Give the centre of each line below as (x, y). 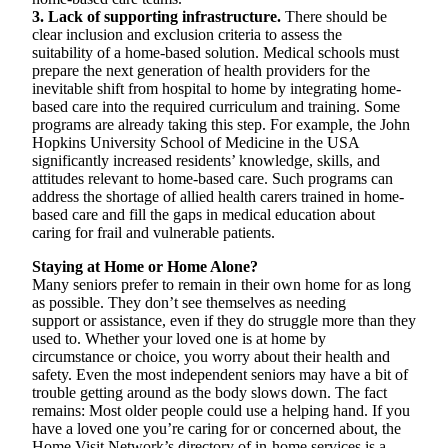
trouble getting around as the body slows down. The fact (209, 392)
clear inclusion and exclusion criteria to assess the (187, 34)
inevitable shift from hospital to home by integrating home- (216, 88)
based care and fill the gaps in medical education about (203, 214)
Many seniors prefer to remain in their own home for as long (221, 284)
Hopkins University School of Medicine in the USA (195, 142)
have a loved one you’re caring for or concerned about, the (216, 428)
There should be (334, 16)
